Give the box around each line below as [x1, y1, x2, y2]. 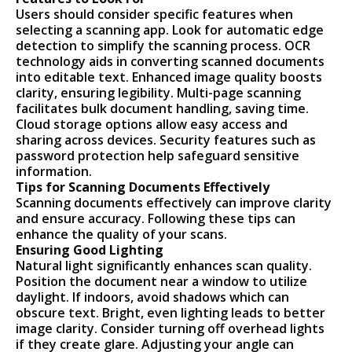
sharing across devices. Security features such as [16, 131, 317, 149]
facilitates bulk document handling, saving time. [16, 100, 310, 118]
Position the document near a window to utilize [16, 273, 308, 291]
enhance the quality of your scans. [16, 225, 228, 244]
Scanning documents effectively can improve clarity [16, 194, 332, 212]
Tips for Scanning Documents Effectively [16, 178, 270, 196]
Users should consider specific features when [16, 5, 294, 24]
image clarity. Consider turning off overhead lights [16, 320, 325, 338]
